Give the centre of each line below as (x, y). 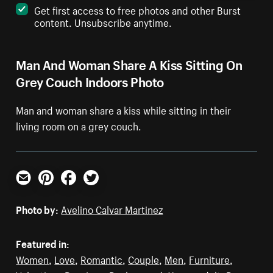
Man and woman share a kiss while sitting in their (124, 109)
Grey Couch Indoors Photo (90, 80)
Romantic (102, 259)
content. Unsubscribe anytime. (103, 22)
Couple (144, 259)
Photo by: (37, 209)
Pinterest (58, 190)
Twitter (99, 190)
